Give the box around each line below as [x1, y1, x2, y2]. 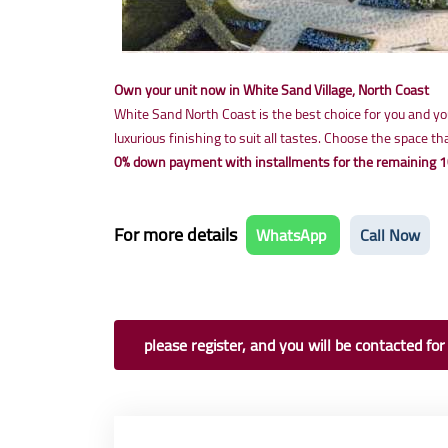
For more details [114, 218, 241, 251]
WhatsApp [256, 220, 330, 250]
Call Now [360, 220, 420, 250]
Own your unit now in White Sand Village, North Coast [114, 77, 429, 103]
